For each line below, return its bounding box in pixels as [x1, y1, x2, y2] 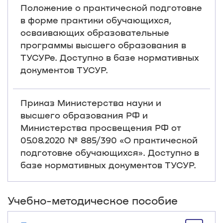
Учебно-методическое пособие [7, 194, 178, 207]
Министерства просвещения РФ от [20, 122, 181, 133]
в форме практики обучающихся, [20, 14, 172, 25]
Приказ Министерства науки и [20, 97, 161, 108]
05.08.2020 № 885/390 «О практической [20, 134, 198, 145]
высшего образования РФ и [20, 110, 148, 120]
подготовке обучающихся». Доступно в [20, 147, 199, 158]
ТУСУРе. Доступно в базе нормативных [20, 52, 199, 63]
